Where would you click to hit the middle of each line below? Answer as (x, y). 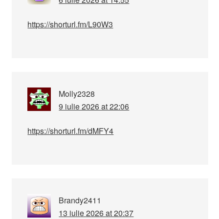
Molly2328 (77, 94)
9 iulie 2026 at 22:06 (94, 106)
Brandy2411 (80, 200)
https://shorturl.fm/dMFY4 (71, 131)
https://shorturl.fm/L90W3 (70, 24)
